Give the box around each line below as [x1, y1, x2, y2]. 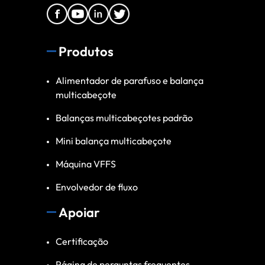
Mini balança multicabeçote [56, 134, 172, 147]
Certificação [56, 235, 108, 247]
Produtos [59, 43, 114, 60]
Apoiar [59, 203, 100, 221]
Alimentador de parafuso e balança [56, 74, 203, 86]
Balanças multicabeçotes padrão [56, 111, 193, 124]
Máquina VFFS [56, 157, 116, 170]
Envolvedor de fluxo [56, 180, 138, 193]
